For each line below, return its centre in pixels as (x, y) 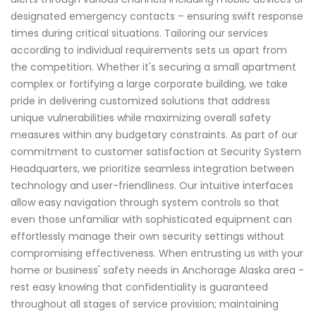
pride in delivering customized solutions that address (140, 101)
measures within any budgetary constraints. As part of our (154, 135)
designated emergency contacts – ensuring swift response (157, 17)
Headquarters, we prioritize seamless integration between (152, 169)
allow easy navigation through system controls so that (145, 203)
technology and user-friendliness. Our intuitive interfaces (152, 186)
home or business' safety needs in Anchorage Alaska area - (157, 271)
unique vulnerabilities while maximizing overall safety (141, 118)
